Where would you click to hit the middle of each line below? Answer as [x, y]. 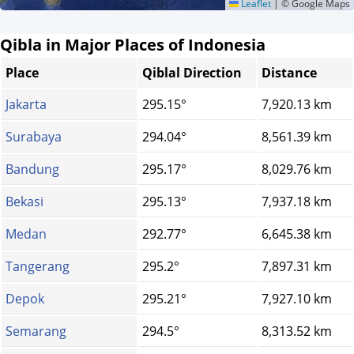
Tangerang [38, 267]
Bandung [32, 169]
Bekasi [24, 202]
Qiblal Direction [192, 73]
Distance [289, 73]
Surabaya [34, 137]
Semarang [36, 331]
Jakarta [26, 105]
